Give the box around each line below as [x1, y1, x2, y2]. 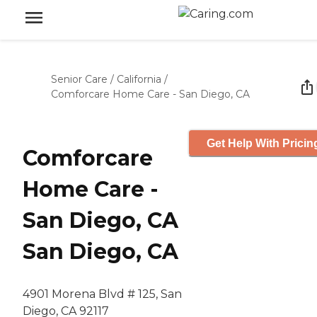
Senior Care [51, 73, 108, 86]
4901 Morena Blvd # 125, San [23, 287, 182, 301]
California [117, 73, 161, 86]
